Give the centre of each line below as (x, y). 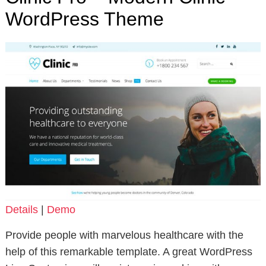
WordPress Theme (84, 19)
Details (21, 209)
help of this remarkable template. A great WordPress (129, 251)
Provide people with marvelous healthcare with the (124, 235)
